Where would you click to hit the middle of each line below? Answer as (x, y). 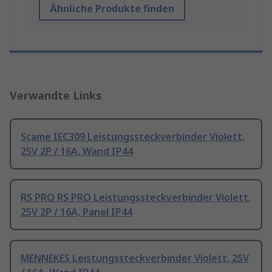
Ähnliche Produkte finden (112, 9)
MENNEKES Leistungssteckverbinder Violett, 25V (135, 258)
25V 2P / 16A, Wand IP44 (77, 151)
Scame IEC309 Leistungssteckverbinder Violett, (133, 137)
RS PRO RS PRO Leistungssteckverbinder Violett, (136, 198)
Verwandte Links (56, 96)
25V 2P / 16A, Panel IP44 (76, 212)
